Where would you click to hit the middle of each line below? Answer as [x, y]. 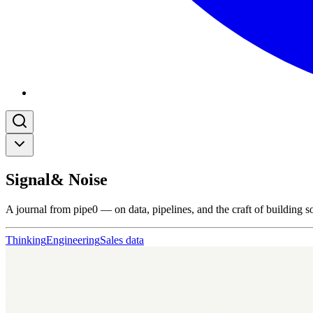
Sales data [122, 240]
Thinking [26, 240]
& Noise [79, 179]
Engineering [73, 240]
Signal [28, 179]
